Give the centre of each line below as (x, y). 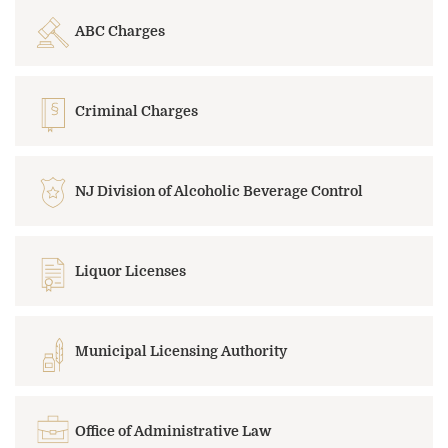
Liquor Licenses (130, 270)
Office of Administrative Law (173, 430)
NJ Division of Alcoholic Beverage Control (219, 190)
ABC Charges (120, 30)
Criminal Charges (136, 110)
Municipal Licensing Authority (181, 350)
